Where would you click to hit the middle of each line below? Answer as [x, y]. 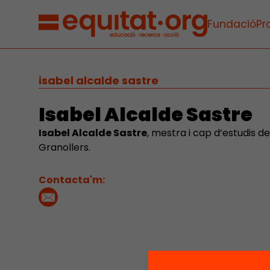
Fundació [232, 24]
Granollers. [64, 147]
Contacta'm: [72, 180]
